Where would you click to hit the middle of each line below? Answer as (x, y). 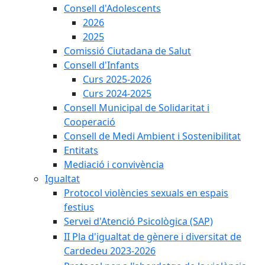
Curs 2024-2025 (117, 94)
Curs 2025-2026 (117, 80)
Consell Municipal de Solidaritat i (137, 108)
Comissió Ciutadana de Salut (127, 51)
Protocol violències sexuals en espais (146, 193)
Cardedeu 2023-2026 (110, 251)
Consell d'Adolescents (112, 9)
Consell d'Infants (101, 65)
